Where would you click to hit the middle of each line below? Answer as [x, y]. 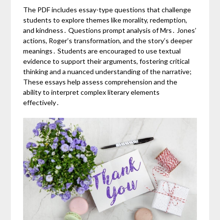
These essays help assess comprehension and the [100, 82]
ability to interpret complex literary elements [92, 92]
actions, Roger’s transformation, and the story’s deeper [108, 40]
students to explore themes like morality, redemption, [105, 20]
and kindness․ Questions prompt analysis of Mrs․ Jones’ [110, 30]
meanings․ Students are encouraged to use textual [102, 51]
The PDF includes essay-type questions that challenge [107, 9]
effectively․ [41, 102]
